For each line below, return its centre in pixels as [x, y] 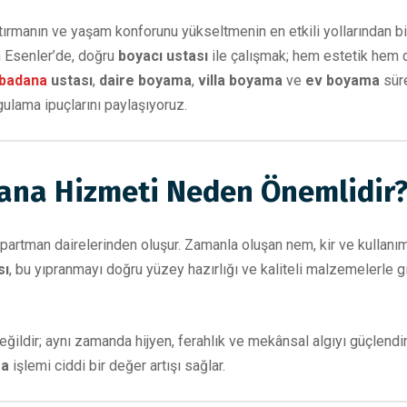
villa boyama [240, 81]
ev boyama [342, 81]
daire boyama [145, 81]
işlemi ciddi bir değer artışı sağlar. [117, 366]
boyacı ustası [163, 56]
